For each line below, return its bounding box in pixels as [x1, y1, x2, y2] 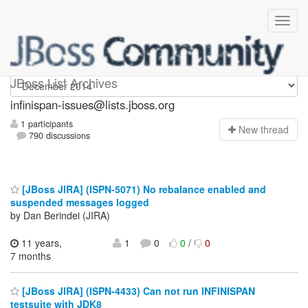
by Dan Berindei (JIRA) [10, 208, 110, 222]
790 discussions [26, 129, 91, 142]
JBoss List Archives [10, 74, 118, 91]
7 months [10, 248, 51, 263]
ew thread [245, 122, 289, 137]
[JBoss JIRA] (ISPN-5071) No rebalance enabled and [19, 181, 266, 196]
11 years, [19, 235, 62, 250]
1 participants [18, 118, 73, 131]
